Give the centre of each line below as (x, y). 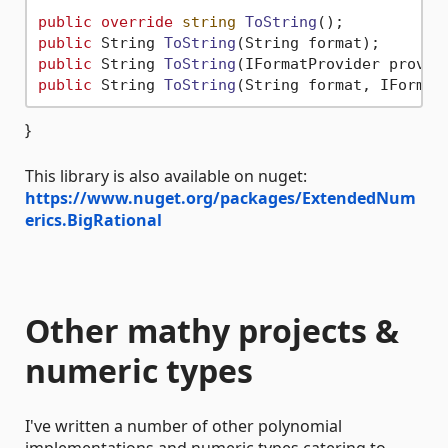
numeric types (139, 370)
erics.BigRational (93, 220)
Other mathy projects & (212, 330)
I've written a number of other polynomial (183, 426)
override (136, 21)
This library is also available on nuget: (166, 176)
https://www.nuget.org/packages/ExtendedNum (220, 198)
